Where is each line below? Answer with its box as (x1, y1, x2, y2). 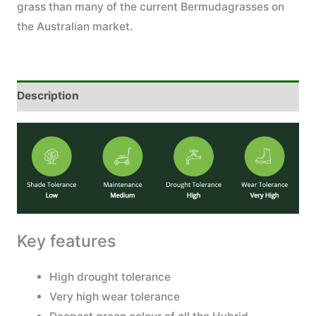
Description (16, 89, 79, 103)
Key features (16, 230, 116, 251)
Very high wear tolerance (49, 289, 181, 303)
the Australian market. (16, 20, 133, 34)
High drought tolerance (49, 269, 171, 284)
